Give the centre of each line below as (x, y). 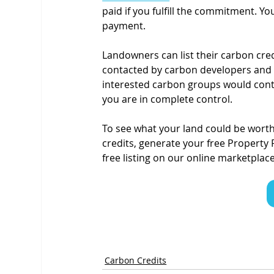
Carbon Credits (136, 260)
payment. (124, 25)
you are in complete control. (168, 99)
